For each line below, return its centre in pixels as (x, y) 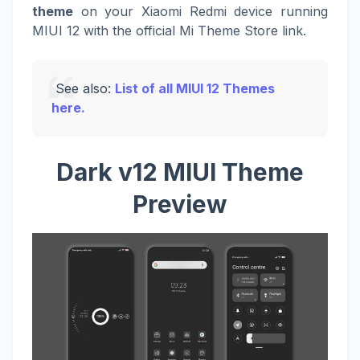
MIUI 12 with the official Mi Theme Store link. (169, 31)
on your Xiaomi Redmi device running (200, 11)
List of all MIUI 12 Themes (195, 88)
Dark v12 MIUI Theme (180, 172)
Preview (180, 204)
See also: (83, 88)
